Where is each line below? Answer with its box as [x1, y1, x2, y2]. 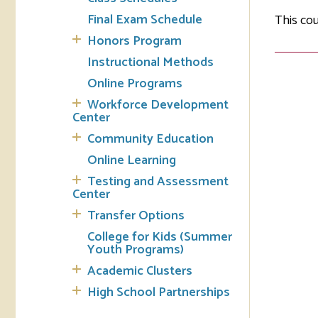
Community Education [87, 128, 214, 150]
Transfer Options [87, 205, 185, 226]
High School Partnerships [87, 282, 230, 303]
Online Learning [87, 150, 176, 171]
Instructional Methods [87, 52, 214, 73]
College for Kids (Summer [87, 226, 232, 248]
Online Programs [87, 73, 182, 94]
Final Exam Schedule [87, 9, 202, 31]
